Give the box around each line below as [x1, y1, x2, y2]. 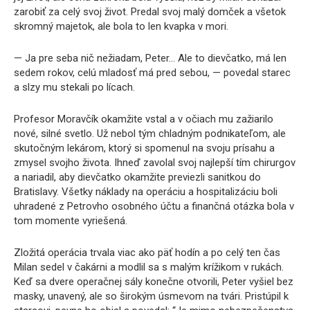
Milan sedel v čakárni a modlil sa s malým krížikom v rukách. [14, 261, 284, 273]
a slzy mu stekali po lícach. [14, 81, 135, 93]
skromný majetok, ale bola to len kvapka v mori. [14, 20, 228, 33]
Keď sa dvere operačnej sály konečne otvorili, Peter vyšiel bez [14, 275, 293, 288]
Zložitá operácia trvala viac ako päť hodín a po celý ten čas [14, 246, 280, 259]
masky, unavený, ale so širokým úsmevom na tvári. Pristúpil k [14, 290, 289, 302]
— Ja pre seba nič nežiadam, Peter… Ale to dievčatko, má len [14, 52, 286, 64]
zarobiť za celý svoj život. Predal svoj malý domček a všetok [14, 6, 286, 18]
